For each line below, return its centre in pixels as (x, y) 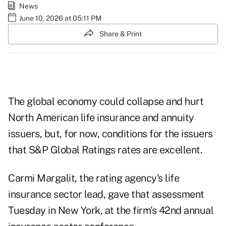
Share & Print (121, 34)
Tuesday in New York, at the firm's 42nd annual (111, 211)
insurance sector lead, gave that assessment (106, 194)
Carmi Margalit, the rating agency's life (94, 178)
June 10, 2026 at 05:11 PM (60, 18)
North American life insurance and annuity (101, 118)
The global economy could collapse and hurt (106, 102)
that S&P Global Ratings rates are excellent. (105, 150)
